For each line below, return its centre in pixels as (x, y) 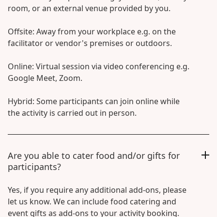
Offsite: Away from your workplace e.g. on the (92, 31)
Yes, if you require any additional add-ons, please (97, 190)
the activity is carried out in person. (72, 113)
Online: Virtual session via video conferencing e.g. (99, 66)
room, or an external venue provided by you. (89, 8)
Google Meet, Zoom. (45, 78)
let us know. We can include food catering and (92, 201)
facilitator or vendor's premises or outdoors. (90, 43)
